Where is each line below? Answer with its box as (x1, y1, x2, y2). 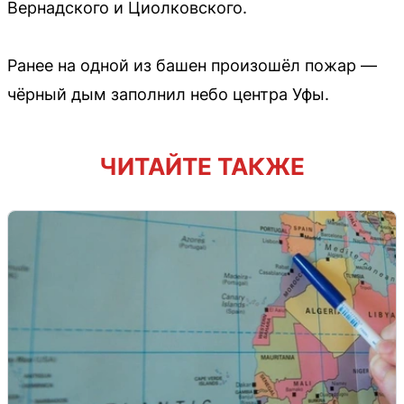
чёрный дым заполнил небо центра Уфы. (7, 85, 329, 105)
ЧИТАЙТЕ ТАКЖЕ (99, 152, 305, 181)
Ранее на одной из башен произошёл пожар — (7, 56, 377, 76)
